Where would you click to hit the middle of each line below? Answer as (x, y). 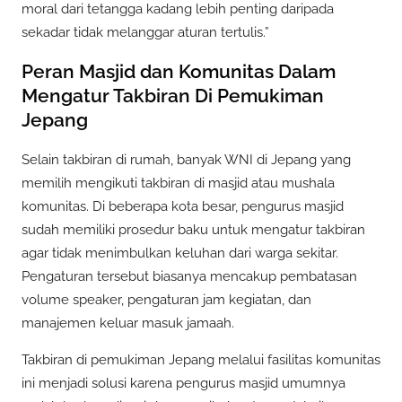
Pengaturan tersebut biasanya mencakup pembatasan (189, 276)
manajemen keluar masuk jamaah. (128, 323)
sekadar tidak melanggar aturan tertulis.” (145, 32)
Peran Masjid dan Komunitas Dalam (179, 72)
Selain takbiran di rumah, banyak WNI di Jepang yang (186, 159)
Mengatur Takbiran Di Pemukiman (173, 96)
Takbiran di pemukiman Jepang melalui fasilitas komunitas (201, 360)
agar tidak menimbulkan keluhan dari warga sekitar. (180, 253)
